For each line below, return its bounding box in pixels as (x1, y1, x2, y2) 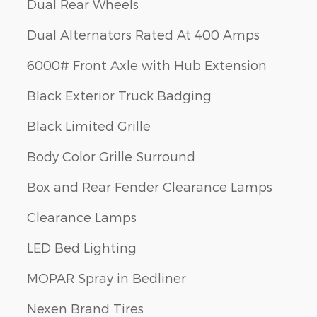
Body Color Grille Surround (27, 148, 195, 163)
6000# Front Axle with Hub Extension (27, 57, 267, 72)
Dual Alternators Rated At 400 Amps (27, 26, 260, 42)
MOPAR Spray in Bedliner (27, 270, 186, 285)
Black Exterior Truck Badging (27, 87, 212, 103)
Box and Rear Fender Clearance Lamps (27, 178, 272, 194)
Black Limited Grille (27, 117, 151, 133)
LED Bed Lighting (27, 239, 137, 255)
